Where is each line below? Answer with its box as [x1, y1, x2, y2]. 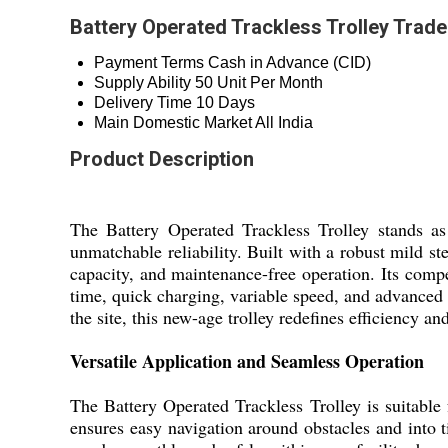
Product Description [70, 147, 254, 172]
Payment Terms [94, 54, 204, 72]
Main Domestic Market [94, 114, 252, 132]
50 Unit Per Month [195, 74, 323, 92]
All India [255, 114, 313, 132]
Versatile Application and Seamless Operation [70, 348, 424, 375]
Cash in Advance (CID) [208, 54, 371, 72]
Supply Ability [94, 74, 191, 92]
